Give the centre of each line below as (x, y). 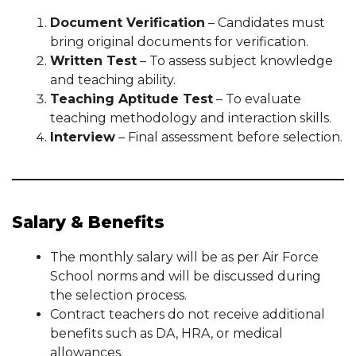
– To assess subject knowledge (235, 61)
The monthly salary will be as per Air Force (184, 257)
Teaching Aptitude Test (132, 99)
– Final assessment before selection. (229, 137)
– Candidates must (265, 23)
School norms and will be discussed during (186, 276)
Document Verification (128, 23)
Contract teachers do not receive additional (188, 314)
